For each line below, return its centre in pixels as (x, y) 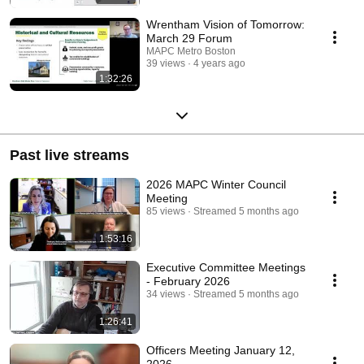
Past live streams (69, 155)
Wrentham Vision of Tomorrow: (225, 24)
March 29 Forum (189, 38)
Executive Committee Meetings (226, 267)
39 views (166, 63)
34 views (166, 294)
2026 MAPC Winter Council (216, 184)
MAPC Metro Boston (191, 51)
